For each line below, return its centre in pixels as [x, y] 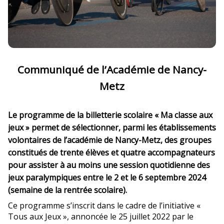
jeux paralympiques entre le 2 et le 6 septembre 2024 [107, 178]
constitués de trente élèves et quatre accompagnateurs [111, 153]
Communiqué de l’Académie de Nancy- [112, 70]
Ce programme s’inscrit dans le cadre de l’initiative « [104, 206]
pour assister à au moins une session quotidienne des [109, 165]
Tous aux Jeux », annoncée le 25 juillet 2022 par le [101, 217]
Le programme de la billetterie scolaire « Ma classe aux [110, 115]
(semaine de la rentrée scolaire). [67, 190]
